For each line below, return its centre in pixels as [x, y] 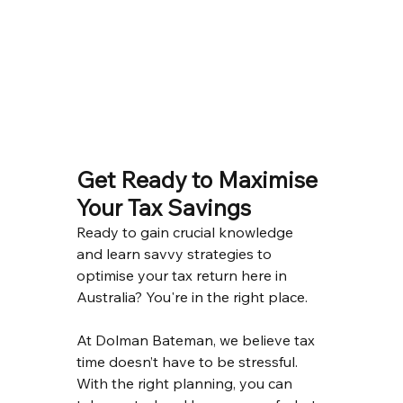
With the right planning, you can [186, 383]
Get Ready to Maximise [199, 179]
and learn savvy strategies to [175, 253]
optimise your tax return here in [183, 275]
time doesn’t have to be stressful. [188, 361]
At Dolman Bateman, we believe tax [197, 340]
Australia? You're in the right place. [192, 296]
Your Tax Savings [163, 207]
